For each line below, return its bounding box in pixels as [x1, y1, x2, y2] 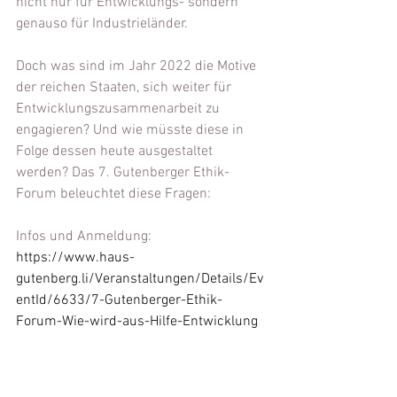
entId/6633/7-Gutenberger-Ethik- [16, 292, 222, 309]
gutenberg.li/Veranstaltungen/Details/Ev [16, 270, 263, 288]
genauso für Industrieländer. [16, 15, 188, 33]
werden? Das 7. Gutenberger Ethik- [16, 164, 230, 182]
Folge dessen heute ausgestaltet [16, 143, 216, 160]
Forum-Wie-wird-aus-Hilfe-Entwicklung [16, 313, 258, 331]
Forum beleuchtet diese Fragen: [16, 185, 211, 203]
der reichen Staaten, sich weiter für [16, 79, 235, 97]
